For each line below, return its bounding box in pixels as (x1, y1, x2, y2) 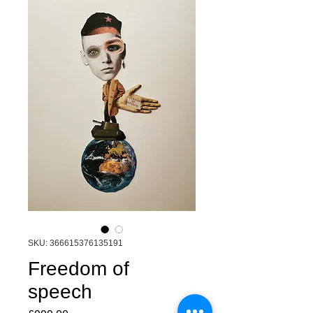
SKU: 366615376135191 (28, 238, 123, 248)
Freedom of (28, 258, 129, 279)
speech (28, 281, 92, 303)
